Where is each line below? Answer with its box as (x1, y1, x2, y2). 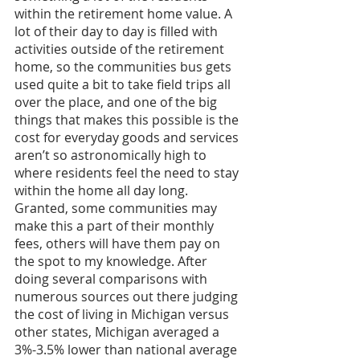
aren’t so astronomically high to (14, 145, 210, 164)
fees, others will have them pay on (14, 234, 223, 252)
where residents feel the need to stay (14, 163, 242, 182)
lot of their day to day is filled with (14, 22, 221, 40)
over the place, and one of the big (14, 92, 220, 111)
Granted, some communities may (14, 198, 220, 217)
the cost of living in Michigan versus (14, 305, 232, 323)
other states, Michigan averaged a (14, 322, 223, 341)
